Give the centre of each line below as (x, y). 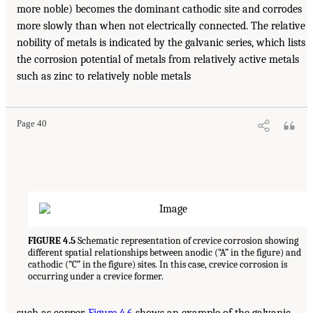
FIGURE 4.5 (52, 241)
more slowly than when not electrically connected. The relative (161, 26)
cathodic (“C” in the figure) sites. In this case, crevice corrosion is (158, 265)
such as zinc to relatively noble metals (104, 77)
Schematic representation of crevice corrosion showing (187, 241)
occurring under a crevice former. (96, 277)
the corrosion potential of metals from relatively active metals (158, 60)
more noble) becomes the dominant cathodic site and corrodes (159, 9)
